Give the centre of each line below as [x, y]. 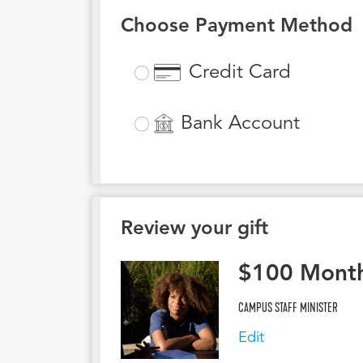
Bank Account [241, 124]
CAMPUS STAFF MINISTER [288, 308]
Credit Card [240, 73]
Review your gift [194, 230]
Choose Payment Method [237, 27]
